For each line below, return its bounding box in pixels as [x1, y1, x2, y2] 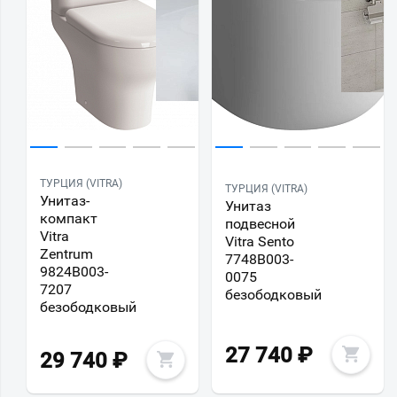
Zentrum [40, 245, 93, 262]
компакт [40, 209, 97, 227]
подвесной [225, 215, 295, 233]
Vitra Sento [225, 233, 294, 251]
